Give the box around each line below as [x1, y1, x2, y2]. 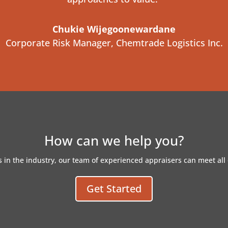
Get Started [87, 181, 141, 195]
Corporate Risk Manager [5, 37, 111, 49]
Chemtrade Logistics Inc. [116, 37, 223, 49]
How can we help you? [44, 131, 184, 150]
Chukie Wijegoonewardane [52, 23, 176, 36]
